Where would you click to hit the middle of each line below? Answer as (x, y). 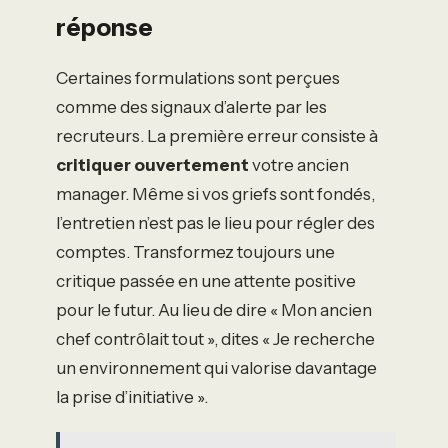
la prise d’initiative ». (132, 397)
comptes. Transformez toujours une (195, 252)
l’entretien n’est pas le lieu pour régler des (215, 223)
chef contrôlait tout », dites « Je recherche (215, 339)
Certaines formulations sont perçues (198, 78)
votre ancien (299, 165)
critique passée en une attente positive (206, 281)
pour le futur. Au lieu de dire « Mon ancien (214, 310)
